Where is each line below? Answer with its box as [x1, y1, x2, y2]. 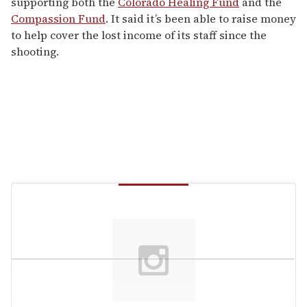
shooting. [11, 43, 59, 59]
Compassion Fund [11, 10, 106, 26]
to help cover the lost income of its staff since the [11, 27, 267, 42]
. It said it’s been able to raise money [106, 10, 296, 26]
